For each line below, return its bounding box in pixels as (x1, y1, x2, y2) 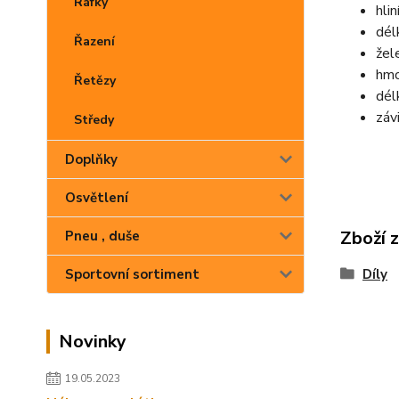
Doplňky (65, 151, 118, 168)
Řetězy (74, 72, 116, 89)
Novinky (59, 330, 126, 354)
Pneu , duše (65, 227, 140, 245)
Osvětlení (65, 189, 128, 207)
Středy (74, 111, 114, 128)
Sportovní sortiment (65, 265, 199, 283)
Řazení (74, 33, 115, 50)
